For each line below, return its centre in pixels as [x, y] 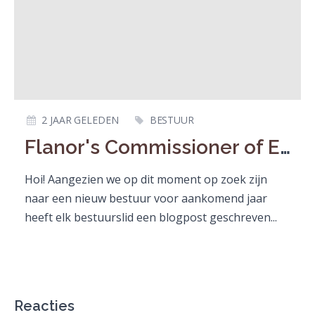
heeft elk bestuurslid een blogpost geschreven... [151, 217]
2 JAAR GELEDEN [80, 120]
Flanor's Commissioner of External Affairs [285, 147]
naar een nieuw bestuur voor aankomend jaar [146, 198]
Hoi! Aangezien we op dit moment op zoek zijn [146, 179]
